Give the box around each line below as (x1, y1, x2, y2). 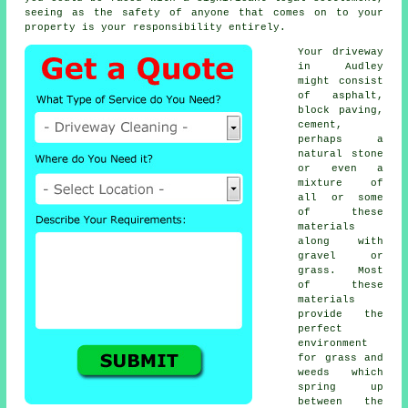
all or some (298, 192, 383, 204)
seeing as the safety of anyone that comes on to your (25, 7, 383, 19)
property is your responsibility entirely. (25, 22, 287, 34)
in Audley (298, 61, 383, 73)
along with (298, 236, 383, 248)
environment (298, 338, 369, 350)
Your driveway (298, 46, 383, 58)
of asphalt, (298, 90, 383, 102)
